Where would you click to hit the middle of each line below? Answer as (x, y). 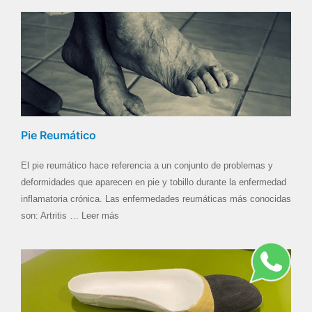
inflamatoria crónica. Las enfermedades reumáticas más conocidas (156, 198)
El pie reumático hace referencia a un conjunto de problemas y (147, 165)
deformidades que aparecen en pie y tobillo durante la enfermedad (154, 182)
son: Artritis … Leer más (70, 215)
